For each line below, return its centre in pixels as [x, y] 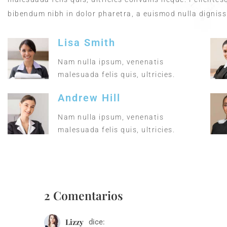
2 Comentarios [84, 196]
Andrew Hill [89, 98]
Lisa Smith [87, 43]
